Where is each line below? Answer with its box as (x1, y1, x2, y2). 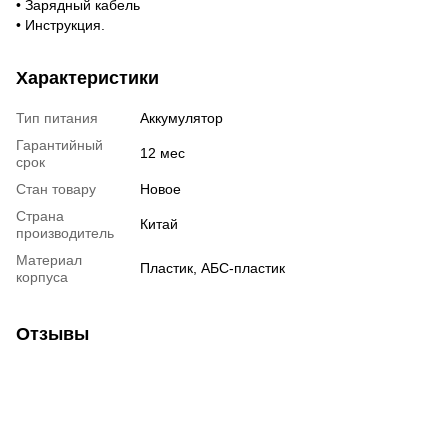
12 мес (140, 144, 185, 161)
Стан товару (16, 180, 96, 197)
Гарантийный (16, 136, 103, 153)
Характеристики (16, 67, 159, 88)
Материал (16, 251, 82, 268)
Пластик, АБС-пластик (140, 259, 285, 276)
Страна (16, 207, 64, 224)
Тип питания (16, 109, 98, 126)
